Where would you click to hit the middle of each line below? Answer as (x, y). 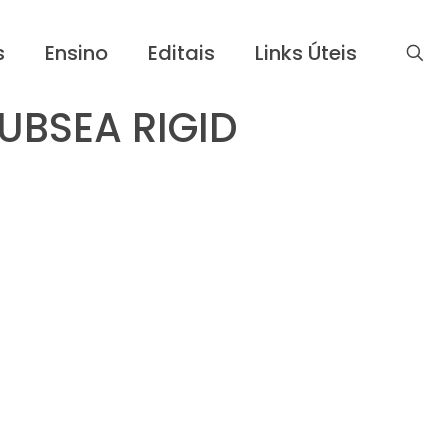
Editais (181, 52)
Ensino (76, 52)
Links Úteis (306, 52)
